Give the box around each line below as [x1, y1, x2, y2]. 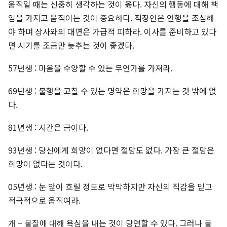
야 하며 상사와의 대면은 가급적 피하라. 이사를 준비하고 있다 [8, 25, 216, 38]
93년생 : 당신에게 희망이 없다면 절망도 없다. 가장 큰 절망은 [8, 144, 214, 157]
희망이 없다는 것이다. [8, 158, 83, 170]
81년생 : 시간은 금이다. [8, 121, 88, 134]
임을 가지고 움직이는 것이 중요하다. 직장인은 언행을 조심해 [8, 12, 214, 24]
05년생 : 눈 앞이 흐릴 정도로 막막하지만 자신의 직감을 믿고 [8, 180, 212, 193]
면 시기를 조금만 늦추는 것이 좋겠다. [8, 39, 134, 52]
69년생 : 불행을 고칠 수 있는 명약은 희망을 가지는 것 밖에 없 [8, 85, 216, 97]
